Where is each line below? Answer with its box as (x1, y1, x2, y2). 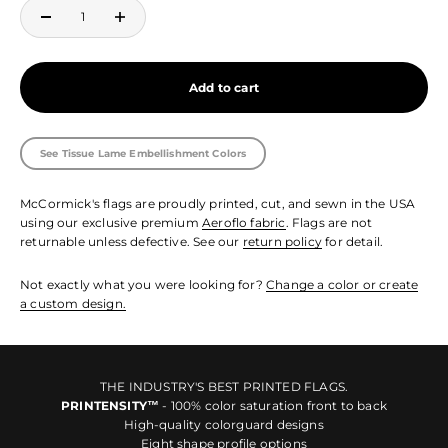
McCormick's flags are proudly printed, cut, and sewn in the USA (20, 195, 416, 211)
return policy (242, 233, 323, 249)
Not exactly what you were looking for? (20, 276, 267, 292)
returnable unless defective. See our (20, 233, 243, 249)
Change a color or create (266, 276, 419, 292)
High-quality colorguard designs (124, 416, 324, 432)
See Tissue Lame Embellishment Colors (40, 146, 247, 160)
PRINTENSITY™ (60, 397, 163, 413)
